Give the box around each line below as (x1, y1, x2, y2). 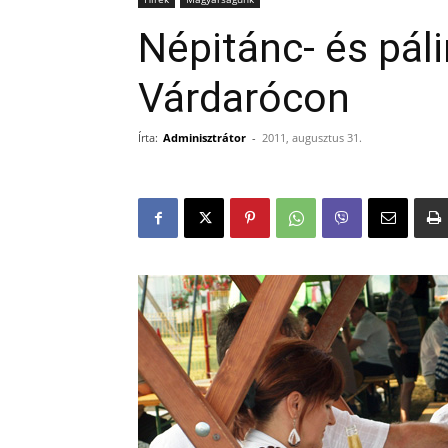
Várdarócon (138, 74, 350, 122)
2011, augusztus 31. (262, 130, 362, 145)
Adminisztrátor (163, 130, 246, 145)
